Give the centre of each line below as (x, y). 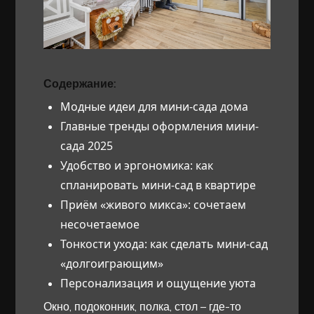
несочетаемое (100, 225)
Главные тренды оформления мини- (160, 127)
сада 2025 (87, 146)
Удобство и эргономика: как (137, 166)
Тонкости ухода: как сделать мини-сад (164, 244)
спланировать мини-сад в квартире (158, 185)
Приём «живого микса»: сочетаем (153, 205)
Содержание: (80, 84)
